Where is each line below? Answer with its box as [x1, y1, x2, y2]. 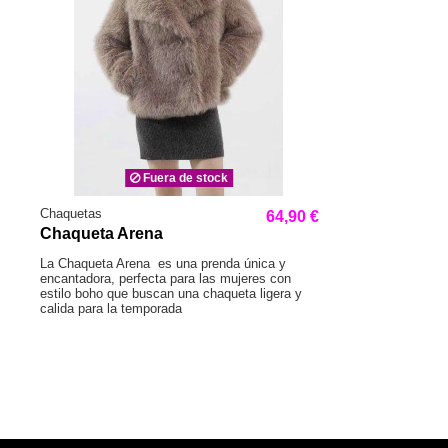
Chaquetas [40, 206, 102, 222]
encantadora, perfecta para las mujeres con [40, 271, 291, 287]
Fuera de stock [140, 171, 229, 186]
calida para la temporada [40, 301, 182, 317]
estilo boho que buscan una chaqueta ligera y [40, 286, 302, 302]
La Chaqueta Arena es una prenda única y [40, 256, 286, 272]
